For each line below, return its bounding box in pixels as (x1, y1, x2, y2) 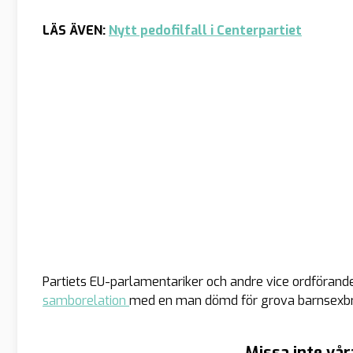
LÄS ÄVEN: (43, 21, 109, 39)
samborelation (43, 292, 129, 309)
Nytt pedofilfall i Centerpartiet (109, 21, 302, 39)
